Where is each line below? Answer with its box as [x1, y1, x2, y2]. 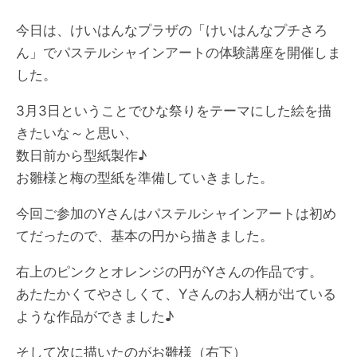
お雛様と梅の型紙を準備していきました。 [16, 170, 273, 186]
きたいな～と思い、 [16, 125, 138, 141]
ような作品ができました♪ [16, 308, 174, 324]
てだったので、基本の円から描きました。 [16, 228, 273, 244]
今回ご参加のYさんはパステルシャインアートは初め [16, 206, 336, 222]
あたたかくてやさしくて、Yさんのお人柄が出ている [16, 286, 336, 302]
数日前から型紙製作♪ [16, 147, 147, 163]
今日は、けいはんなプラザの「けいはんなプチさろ [16, 22, 328, 38]
